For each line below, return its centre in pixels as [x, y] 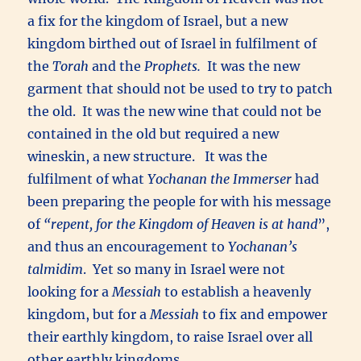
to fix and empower [263, 314]
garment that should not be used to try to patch [180, 88]
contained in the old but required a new [154, 133]
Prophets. [173, 66]
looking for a [70, 291]
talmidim [56, 269]
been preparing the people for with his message [180, 201]
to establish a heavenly [237, 291]
